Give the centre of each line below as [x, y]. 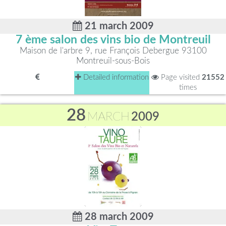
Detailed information [115, 77]
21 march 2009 [118, 26]
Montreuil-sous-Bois [113, 61]
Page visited [180, 77]
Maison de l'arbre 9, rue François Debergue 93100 [113, 51]
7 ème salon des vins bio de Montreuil [113, 40]
